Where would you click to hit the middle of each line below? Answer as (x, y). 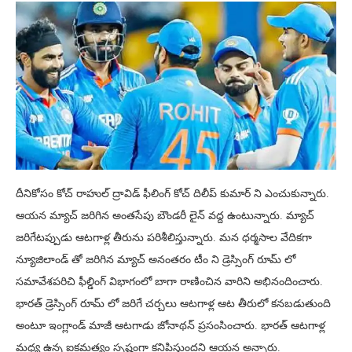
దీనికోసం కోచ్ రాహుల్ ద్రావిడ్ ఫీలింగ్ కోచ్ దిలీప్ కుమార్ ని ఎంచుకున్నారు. (172, 194)
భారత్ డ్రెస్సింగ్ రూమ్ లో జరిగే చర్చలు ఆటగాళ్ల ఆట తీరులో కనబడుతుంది (173, 304)
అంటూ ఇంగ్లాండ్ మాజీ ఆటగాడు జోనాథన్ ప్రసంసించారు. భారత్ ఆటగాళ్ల (170, 326)
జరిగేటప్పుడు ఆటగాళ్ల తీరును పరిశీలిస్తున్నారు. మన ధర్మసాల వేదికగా (164, 238)
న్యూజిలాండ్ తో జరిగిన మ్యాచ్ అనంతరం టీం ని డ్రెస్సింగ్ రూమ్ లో (156, 260)
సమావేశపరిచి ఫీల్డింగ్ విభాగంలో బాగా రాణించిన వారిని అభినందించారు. (169, 282)
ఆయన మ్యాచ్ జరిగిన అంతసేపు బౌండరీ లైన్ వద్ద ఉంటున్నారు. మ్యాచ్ (165, 216)
